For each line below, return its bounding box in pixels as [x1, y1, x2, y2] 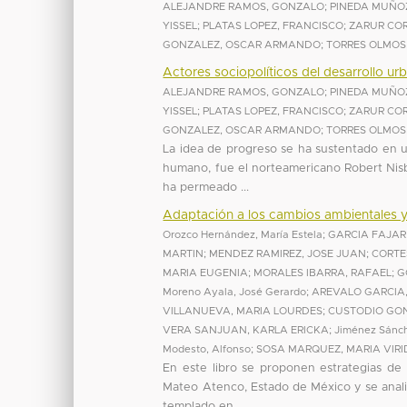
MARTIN [163, 248, 204, 259]
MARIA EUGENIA [163, 267, 249, 278]
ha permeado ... [163, 181, 250, 194]
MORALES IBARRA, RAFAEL [253, 267, 392, 278]
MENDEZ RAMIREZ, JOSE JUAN [209, 248, 367, 259]
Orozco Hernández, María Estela [163, 229, 323, 240]
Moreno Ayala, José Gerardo [163, 286, 307, 297]
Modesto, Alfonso [163, 343, 252, 354]
